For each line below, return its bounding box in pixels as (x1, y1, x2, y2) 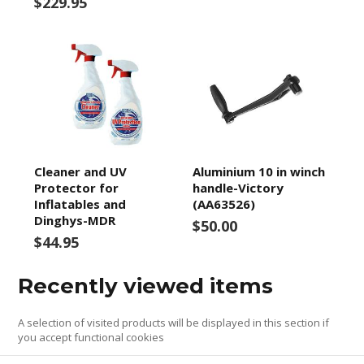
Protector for (34, 179, 119, 196)
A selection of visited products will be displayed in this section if (18, 314, 330, 330)
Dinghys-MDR (34, 211, 116, 228)
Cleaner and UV (34, 162, 128, 180)
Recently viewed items (18, 272, 274, 299)
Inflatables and (34, 195, 127, 212)
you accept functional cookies (18, 329, 165, 344)
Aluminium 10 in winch (192, 162, 325, 180)
